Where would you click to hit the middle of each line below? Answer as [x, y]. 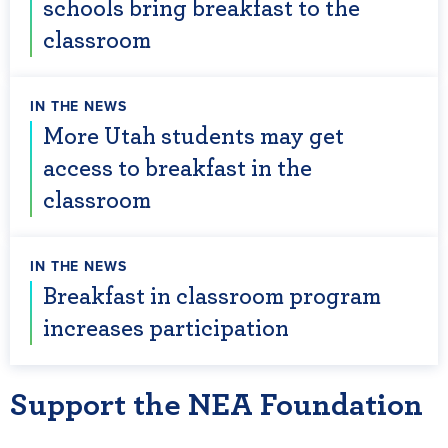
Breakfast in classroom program [212, 297]
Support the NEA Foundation [216, 405]
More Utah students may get [193, 137]
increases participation [166, 329]
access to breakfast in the [177, 169]
